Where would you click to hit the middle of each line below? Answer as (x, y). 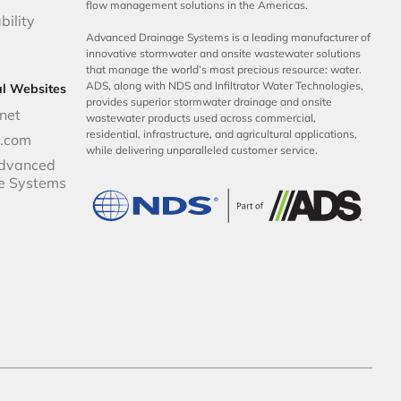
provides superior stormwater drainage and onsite (209, 101)
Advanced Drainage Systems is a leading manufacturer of (229, 37)
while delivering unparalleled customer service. (204, 149)
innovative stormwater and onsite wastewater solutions (224, 53)
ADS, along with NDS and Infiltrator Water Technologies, (225, 85)
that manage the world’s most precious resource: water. (224, 69)
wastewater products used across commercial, (201, 117)
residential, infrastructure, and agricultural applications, (222, 133)
